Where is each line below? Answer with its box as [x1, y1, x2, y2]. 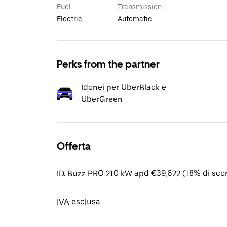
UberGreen [81, 95, 123, 104]
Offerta [57, 140, 91, 153]
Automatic [118, 15, 152, 23]
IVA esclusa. [57, 197, 102, 207]
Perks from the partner [57, 58, 160, 70]
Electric [57, 15, 82, 23]
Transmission [118, 3, 162, 11]
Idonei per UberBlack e [81, 83, 166, 92]
